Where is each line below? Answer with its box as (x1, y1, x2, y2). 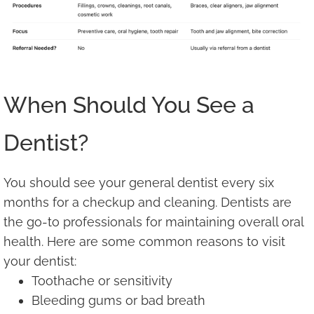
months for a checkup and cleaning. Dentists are (4, 195, 292, 210)
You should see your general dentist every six (4, 175, 274, 191)
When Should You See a (4, 92, 254, 118)
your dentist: (4, 254, 76, 269)
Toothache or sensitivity (32, 273, 172, 289)
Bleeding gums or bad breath (32, 293, 205, 308)
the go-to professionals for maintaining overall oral (4, 214, 303, 230)
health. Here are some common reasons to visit (4, 234, 285, 250)
